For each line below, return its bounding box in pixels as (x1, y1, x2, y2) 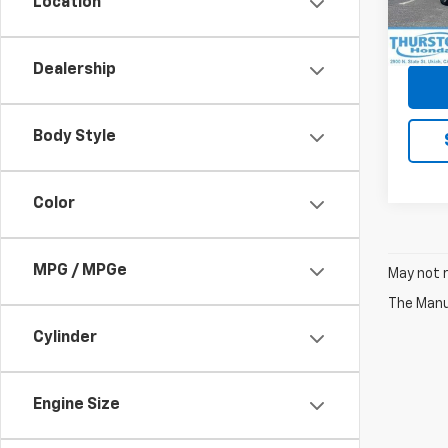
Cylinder (33, 330, 97, 346)
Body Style (33, 129, 116, 145)
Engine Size (33, 397, 120, 413)
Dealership (33, 62, 116, 78)
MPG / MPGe (33, 263, 127, 279)
